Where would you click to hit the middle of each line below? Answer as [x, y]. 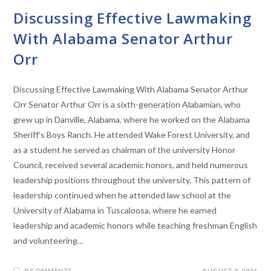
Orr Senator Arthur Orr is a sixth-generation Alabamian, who [127, 105]
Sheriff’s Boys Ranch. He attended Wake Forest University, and [132, 135]
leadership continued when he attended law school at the [122, 195]
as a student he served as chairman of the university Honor [125, 150]
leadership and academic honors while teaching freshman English [135, 226]
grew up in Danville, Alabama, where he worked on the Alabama [132, 120]
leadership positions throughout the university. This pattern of [132, 180]
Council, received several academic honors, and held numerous [131, 165]
